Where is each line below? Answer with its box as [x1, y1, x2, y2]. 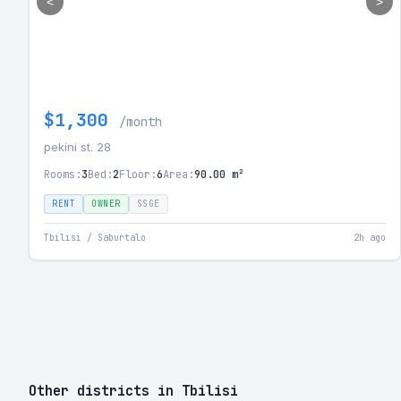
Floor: [119, 167, 157, 182]
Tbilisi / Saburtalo [44, 232, 146, 243]
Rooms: [44, 167, 81, 182]
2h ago [354, 232, 386, 243]
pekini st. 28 [44, 140, 111, 154]
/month [119, 114, 162, 130]
